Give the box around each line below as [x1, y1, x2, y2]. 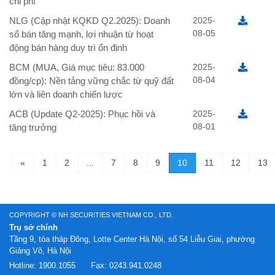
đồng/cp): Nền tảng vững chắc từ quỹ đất [9, 76, 174, 87]
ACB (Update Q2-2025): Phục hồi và [9, 109, 155, 120]
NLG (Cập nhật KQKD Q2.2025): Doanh [9, 15, 170, 26]
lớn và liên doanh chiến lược [9, 89, 123, 100]
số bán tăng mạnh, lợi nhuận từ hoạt [9, 29, 153, 40]
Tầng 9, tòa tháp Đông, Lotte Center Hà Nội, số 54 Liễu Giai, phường [9, 234, 255, 244]
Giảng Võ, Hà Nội [9, 246, 71, 256]
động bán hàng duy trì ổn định [9, 42, 127, 53]
